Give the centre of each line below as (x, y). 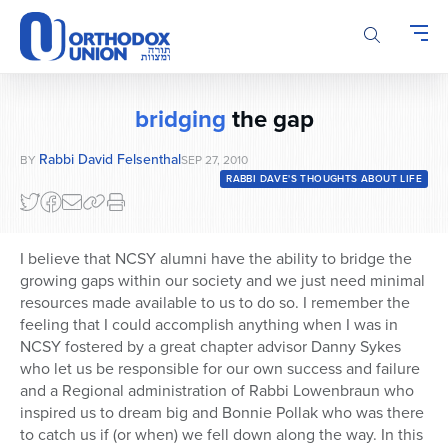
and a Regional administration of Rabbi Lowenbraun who (217, 391)
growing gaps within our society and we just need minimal (222, 281)
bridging (180, 119)
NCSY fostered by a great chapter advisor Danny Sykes (210, 347)
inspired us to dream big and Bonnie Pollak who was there (222, 413)
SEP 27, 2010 (214, 160)
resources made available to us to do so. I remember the (215, 303)
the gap (269, 119)
